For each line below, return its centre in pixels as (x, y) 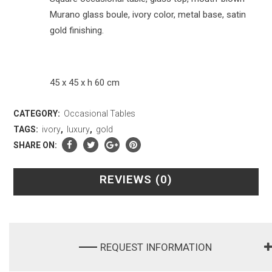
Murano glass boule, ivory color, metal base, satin (148, 14)
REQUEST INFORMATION (156, 247)
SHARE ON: (36, 145)
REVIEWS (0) (136, 179)
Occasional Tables (100, 113)
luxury (79, 129)
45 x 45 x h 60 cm (85, 82)
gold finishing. (77, 30)
